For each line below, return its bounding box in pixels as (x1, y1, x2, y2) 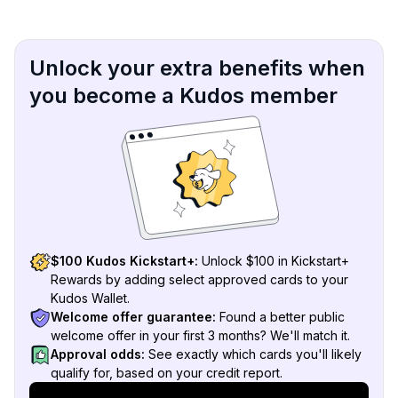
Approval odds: (51, 346, 148, 362)
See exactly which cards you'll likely (148, 346, 362, 362)
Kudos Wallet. (51, 290, 130, 306)
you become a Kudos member (29, 82, 338, 108)
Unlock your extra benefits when (29, 54, 365, 81)
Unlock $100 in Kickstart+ (202, 252, 349, 268)
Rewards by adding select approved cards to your (51, 271, 348, 287)
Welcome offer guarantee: (51, 308, 219, 324)
